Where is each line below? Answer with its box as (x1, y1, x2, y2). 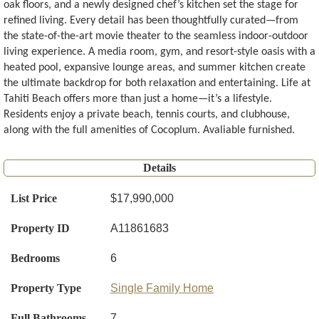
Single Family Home (110, 282, 214, 295)
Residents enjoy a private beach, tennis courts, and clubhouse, (4, 109, 290, 121)
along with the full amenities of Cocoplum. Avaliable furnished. (4, 125, 295, 137)
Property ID (11, 222, 70, 235)
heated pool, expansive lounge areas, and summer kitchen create (4, 62, 305, 74)
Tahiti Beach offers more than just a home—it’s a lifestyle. (4, 93, 272, 105)
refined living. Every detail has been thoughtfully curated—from (4, 15, 298, 27)
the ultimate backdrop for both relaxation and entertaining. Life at (4, 78, 310, 90)
